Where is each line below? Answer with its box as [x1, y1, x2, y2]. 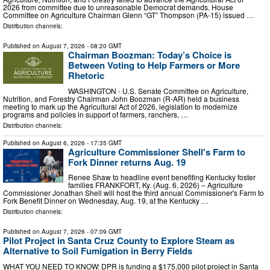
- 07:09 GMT [85, 227, 122, 236]
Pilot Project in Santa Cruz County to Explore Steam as [3, 234, 234, 248]
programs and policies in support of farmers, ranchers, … [3, 108, 188, 119]
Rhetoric [68, 69, 104, 83]
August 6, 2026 [42, 138, 85, 147]
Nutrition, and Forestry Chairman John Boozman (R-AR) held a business [3, 93, 239, 104]
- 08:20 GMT [85, 42, 122, 51]
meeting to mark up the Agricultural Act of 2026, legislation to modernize [3, 101, 237, 111]
